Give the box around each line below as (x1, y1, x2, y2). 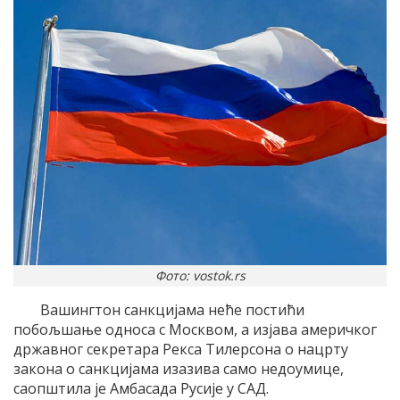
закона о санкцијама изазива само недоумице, (13, 358, 344, 379)
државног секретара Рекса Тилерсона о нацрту (13, 338, 348, 359)
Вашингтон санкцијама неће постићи (40, 299, 304, 320)
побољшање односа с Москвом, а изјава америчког (13, 319, 377, 339)
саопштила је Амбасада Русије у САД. (13, 378, 269, 398)
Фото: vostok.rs (154, 266, 246, 284)
